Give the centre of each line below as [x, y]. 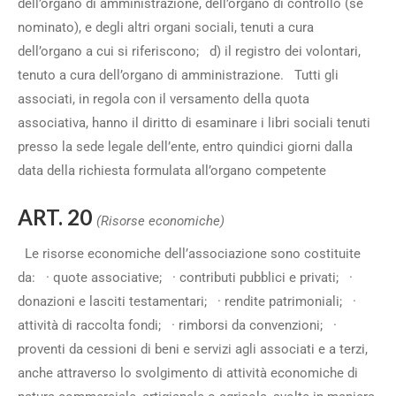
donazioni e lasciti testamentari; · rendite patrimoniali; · [187, 301]
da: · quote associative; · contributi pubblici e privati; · [185, 278]
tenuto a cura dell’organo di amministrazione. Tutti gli [178, 75]
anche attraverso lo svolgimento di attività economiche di [188, 373]
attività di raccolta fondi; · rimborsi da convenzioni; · [177, 325]
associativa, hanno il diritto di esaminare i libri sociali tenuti [194, 123]
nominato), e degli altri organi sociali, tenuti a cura [166, 27]
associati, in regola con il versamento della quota [164, 99]
